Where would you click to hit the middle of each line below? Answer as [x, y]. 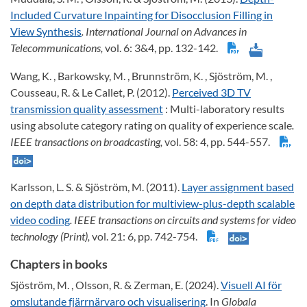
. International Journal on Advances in [164, 32]
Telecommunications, [58, 48]
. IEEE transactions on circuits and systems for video [183, 220]
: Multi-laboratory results [224, 109]
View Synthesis [46, 32]
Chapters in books [59, 264]
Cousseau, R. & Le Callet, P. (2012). [91, 93]
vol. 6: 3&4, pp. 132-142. [163, 48]
